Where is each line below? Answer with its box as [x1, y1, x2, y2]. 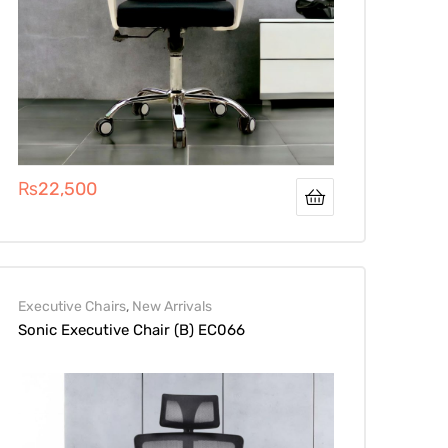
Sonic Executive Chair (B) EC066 [17, 320, 245, 339]
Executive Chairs [17, 297, 126, 314]
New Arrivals [131, 297, 212, 314]
